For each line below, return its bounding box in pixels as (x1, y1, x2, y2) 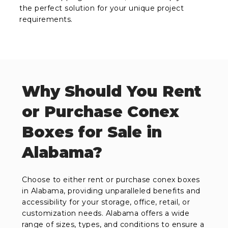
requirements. (19, 14, 73, 24)
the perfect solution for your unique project (19, 3, 184, 13)
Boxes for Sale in (22, 122, 162, 141)
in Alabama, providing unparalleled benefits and (22, 186, 201, 195)
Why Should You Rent (22, 81, 202, 101)
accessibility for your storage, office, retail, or (22, 197, 190, 207)
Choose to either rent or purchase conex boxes (22, 175, 200, 184)
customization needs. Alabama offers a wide (22, 208, 190, 218)
